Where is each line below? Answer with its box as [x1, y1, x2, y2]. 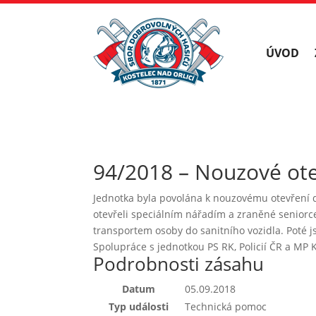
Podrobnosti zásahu [93, 250, 264, 276]
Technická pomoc [185, 299, 267, 313]
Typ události [109, 299, 169, 313]
